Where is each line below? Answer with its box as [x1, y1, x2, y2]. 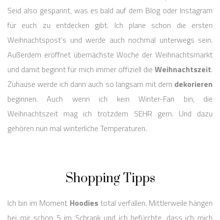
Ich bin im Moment [7, 196, 70, 209]
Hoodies [69, 196, 98, 209]
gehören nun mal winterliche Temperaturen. [7, 122, 147, 134]
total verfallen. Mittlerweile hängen [98, 196, 213, 209]
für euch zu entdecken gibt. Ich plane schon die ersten [7, 19, 213, 31]
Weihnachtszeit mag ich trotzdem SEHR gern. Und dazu [7, 107, 213, 119]
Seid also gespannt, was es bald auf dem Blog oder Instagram [7, 4, 213, 16]
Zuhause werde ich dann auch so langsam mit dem [7, 78, 174, 90]
